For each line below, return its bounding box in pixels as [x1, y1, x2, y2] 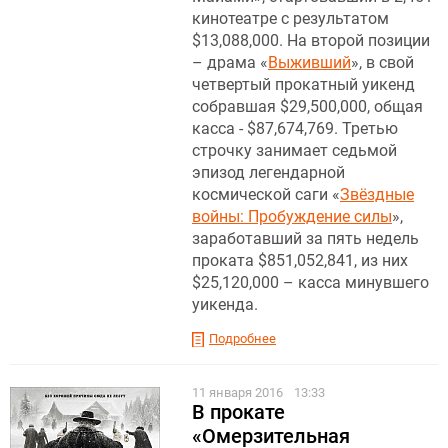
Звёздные [340, 184, 414, 204]
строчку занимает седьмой [192, 140, 397, 160]
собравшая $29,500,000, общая [192, 96, 423, 116]
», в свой [351, 52, 414, 72]
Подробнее [209, 330, 276, 346]
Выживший [268, 52, 351, 72]
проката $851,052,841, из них [192, 250, 408, 270]
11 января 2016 [192, 384, 286, 400]
